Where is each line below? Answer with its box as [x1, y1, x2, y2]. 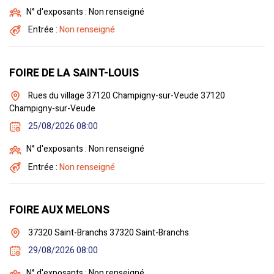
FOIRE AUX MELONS [9, 201, 109, 218]
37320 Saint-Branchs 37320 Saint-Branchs [26, 226, 189, 239]
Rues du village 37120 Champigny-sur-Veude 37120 [26, 89, 225, 102]
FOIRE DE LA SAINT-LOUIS [9, 64, 139, 81]
